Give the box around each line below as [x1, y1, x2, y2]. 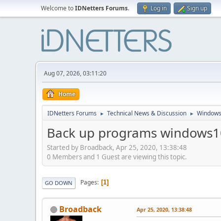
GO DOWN [45, 179, 73, 186]
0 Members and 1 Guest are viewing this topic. [47, 152, 187, 161]
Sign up [187, 4, 207, 12]
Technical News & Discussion [107, 109, 186, 117]
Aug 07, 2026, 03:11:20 [44, 69, 107, 77]
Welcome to [41, 4, 75, 12]
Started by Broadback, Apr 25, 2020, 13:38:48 [47, 143, 187, 152]
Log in [150, 4, 167, 12]
